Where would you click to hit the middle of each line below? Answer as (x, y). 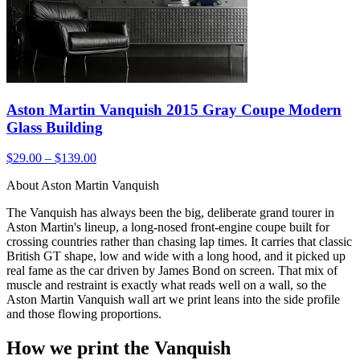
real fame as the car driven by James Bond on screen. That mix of (172, 271)
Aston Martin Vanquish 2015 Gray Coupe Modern (174, 109)
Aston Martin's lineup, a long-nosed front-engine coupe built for (168, 227)
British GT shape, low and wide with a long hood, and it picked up (176, 256)
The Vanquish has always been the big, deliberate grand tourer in (170, 213)
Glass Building (55, 127)
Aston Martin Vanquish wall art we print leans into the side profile (173, 300)
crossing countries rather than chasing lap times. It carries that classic (179, 242)
